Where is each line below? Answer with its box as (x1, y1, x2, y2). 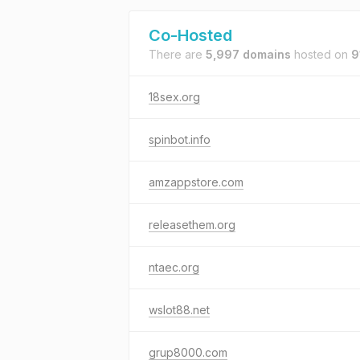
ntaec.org (149, 260, 199, 274)
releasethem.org (149, 218, 235, 231)
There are (149, 47, 206, 61)
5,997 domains (206, 47, 291, 61)
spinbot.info (149, 133, 211, 146)
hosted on (291, 47, 351, 61)
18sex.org (149, 90, 200, 104)
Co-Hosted (149, 26, 232, 45)
